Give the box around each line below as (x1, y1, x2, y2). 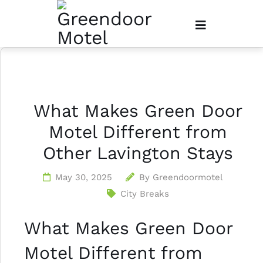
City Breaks (120, 188, 169, 199)
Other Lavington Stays (43, 143, 233, 163)
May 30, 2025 (55, 172, 112, 183)
